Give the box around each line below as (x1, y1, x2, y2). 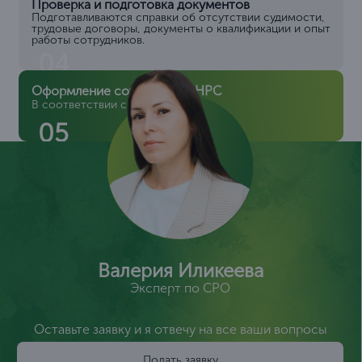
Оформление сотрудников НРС (32, 83, 221, 99)
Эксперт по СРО (130, 280, 230, 297)
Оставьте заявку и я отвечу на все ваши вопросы (33, 322, 327, 338)
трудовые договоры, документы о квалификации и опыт (32, 22, 330, 36)
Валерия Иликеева (97, 259, 263, 283)
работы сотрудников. (32, 33, 145, 48)
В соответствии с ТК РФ (32, 98, 162, 112)
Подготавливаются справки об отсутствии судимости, (32, 11, 325, 25)
